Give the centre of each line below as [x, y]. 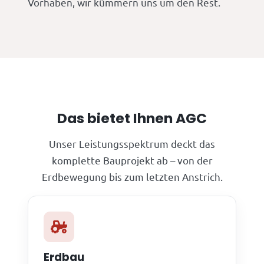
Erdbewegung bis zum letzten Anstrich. [132, 177]
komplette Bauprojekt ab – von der [132, 160]
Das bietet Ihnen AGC [132, 118]
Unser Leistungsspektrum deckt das [132, 144]
